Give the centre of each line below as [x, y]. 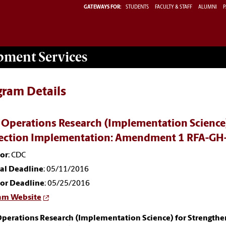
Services [62, 57]
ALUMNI [208, 7]
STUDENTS [138, 7]
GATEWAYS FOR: [103, 7]
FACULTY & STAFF [174, 7]
